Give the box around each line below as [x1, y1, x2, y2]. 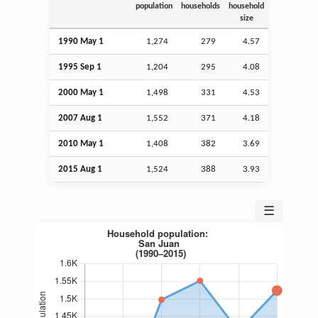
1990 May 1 [58, 36, 104, 46]
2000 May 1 [58, 87, 104, 97]
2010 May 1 [58, 138, 104, 148]
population [136, 1, 172, 11]
